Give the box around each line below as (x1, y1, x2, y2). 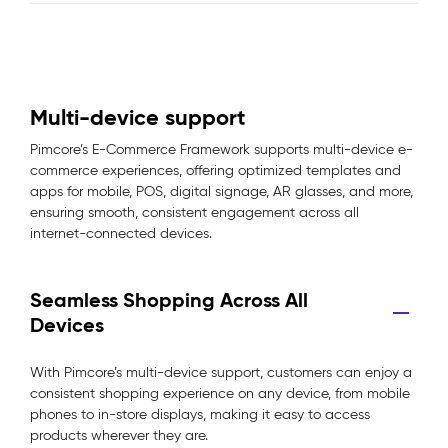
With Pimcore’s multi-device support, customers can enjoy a (30, 364, 412, 381)
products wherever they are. (30, 427, 208, 444)
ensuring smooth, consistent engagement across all (30, 204, 359, 221)
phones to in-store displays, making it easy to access (30, 406, 370, 423)
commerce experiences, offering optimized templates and (30, 162, 401, 179)
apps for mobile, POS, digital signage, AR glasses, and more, (30, 183, 413, 200)
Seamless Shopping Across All (30, 287, 308, 313)
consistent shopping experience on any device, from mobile (30, 385, 410, 402)
